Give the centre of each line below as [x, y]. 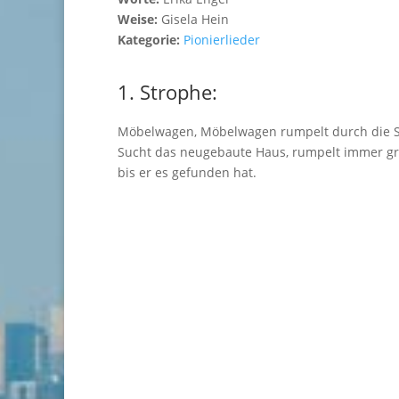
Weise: [138, 20]
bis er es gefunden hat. [187, 173]
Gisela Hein [193, 20]
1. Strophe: [167, 92]
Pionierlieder [222, 40]
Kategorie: [151, 40]
